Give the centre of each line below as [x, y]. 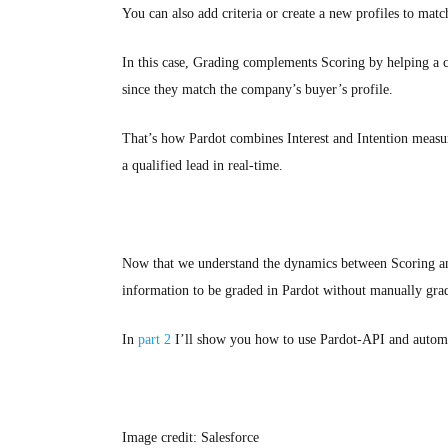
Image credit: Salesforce [190, 437]
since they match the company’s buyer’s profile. [257, 89]
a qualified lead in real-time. [202, 165]
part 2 [154, 339]
